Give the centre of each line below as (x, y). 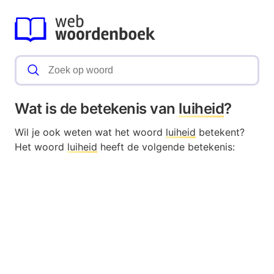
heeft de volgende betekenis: (166, 147)
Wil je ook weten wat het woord (90, 132)
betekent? (220, 132)
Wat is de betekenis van (97, 109)
